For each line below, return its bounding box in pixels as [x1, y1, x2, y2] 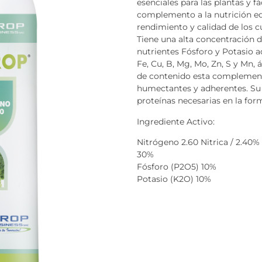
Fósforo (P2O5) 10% [137, 161, 216, 173]
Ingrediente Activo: [137, 116, 215, 127]
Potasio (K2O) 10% [137, 174, 211, 185]
